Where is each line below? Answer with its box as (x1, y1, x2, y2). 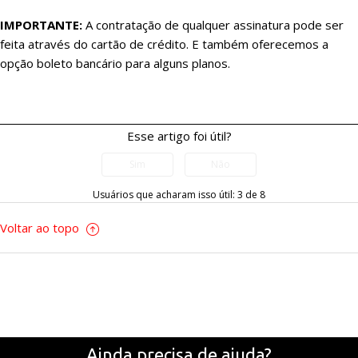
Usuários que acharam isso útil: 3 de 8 (93, 188, 265, 202)
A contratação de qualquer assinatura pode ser (82, 17, 344, 34)
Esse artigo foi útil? (126, 128, 232, 145)
